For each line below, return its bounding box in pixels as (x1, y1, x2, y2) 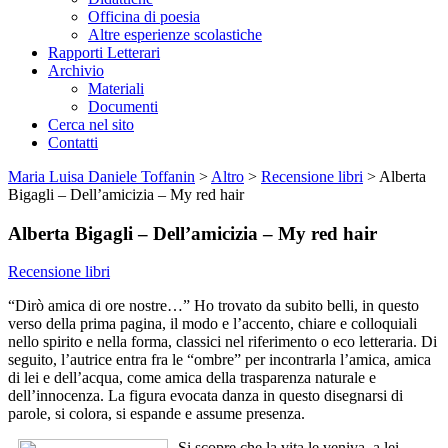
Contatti (48, 134, 98, 151)
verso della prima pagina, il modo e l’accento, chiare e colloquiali (8, 315, 417, 333)
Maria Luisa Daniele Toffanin (8, 168, 195, 185)
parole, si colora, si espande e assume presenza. (8, 405, 305, 423)
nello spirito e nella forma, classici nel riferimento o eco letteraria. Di (8, 333, 437, 351)
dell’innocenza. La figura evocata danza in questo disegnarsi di (8, 387, 403, 405)
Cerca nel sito (48, 116, 134, 133)
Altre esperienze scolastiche (88, 26, 262, 43)
